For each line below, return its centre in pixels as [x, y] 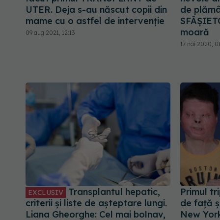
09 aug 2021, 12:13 [50, 32]
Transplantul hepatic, [113, 192]
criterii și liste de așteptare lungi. [96, 203]
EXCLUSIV [46, 193]
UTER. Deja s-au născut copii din [96, 9]
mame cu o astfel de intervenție [95, 21]
